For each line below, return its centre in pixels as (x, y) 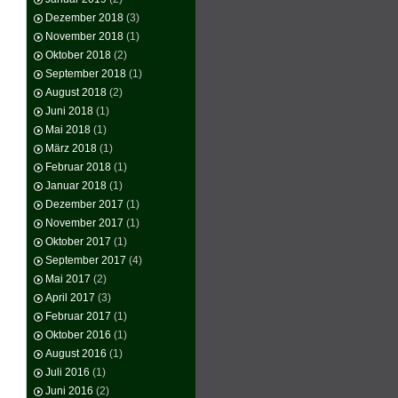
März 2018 (71, 148)
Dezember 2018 (84, 18)
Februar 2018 (78, 167)
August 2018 (76, 92)
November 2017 (84, 223)
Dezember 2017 (84, 204)
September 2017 (86, 260)
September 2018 (86, 74)
